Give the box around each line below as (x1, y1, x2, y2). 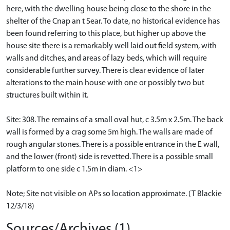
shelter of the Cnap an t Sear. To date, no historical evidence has (6, 17, 220, 26)
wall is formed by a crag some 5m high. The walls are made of (6, 128, 213, 137)
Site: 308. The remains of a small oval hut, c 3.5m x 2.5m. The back (6, 116, 223, 124)
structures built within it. (6, 91, 88, 100)
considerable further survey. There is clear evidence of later (6, 66, 204, 75)
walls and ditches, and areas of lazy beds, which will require (6, 54, 207, 63)
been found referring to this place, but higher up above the (6, 29, 206, 38)
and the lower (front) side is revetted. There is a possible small (6, 152, 213, 161)
